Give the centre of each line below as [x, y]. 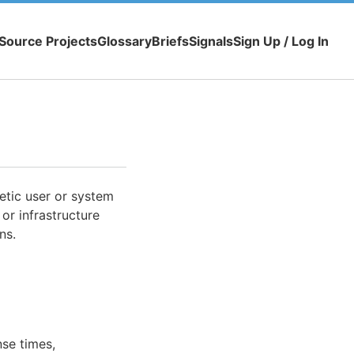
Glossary [124, 41]
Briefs [170, 41]
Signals [211, 41]
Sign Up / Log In [281, 41]
